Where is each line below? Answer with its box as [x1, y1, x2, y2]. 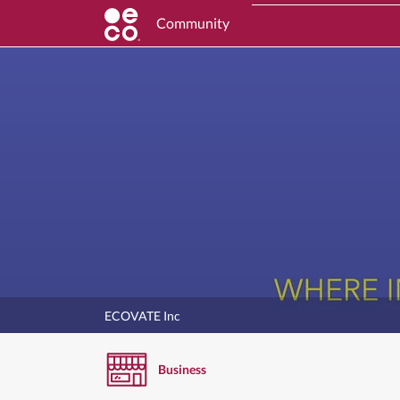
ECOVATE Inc [104, 307, 180, 323]
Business [158, 361, 206, 377]
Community [156, 14, 229, 31]
